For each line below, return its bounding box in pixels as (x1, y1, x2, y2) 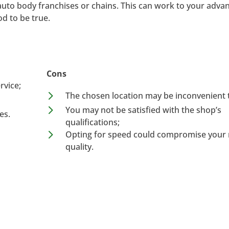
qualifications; (65, 116, 120, 128)
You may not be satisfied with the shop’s (65, 104, 221, 116)
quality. (65, 141, 94, 152)
